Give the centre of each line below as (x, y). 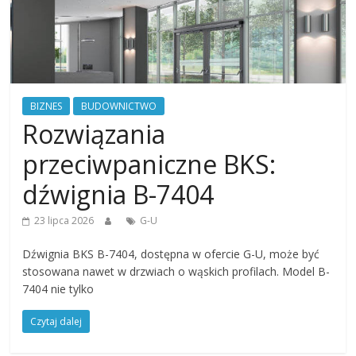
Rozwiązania (94, 134)
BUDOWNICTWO (119, 106)
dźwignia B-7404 (118, 195)
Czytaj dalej (56, 322)
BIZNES (46, 106)
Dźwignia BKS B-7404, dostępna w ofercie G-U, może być (171, 254)
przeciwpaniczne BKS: (149, 164)
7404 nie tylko (58, 289)
